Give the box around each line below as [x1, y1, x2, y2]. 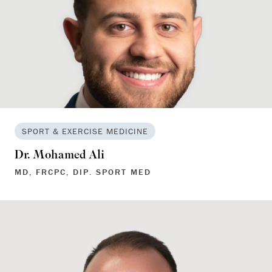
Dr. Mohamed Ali [15, 146, 104, 165]
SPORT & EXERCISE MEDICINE [22, 125, 148, 137]
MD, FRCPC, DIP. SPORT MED [15, 166, 151, 177]
